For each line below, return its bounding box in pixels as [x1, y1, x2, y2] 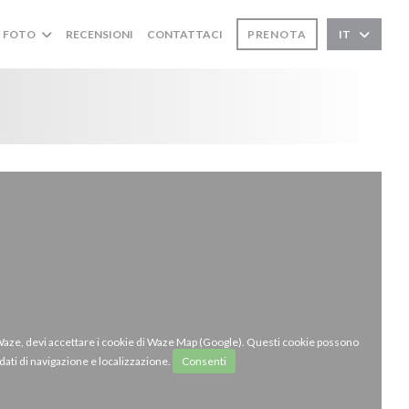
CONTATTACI [146, 27, 223, 41]
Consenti [182, 354, 226, 368]
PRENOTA [246, 27, 307, 41]
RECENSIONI [65, 27, 133, 41]
